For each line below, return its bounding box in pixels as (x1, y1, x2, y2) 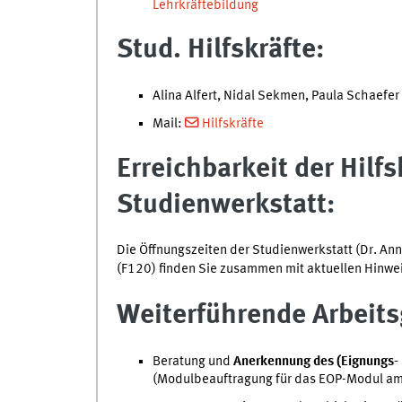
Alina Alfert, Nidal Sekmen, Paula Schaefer (152, 89, 399, 104)
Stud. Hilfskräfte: (116, 36, 324, 65)
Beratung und (152, 354, 233, 369)
